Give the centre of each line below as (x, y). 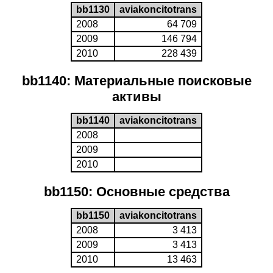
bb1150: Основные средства (136, 192)
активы (136, 97)
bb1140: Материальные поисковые (136, 81)
